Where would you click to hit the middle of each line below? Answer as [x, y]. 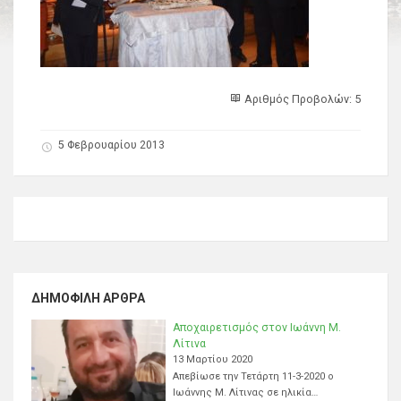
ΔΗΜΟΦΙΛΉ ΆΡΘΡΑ [88, 298]
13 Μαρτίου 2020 [213, 359]
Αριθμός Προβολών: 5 [301, 98]
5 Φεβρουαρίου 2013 [111, 145]
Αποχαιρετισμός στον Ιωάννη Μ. [257, 327]
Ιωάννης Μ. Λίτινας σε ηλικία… [245, 392]
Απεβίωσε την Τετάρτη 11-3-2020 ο [253, 376]
